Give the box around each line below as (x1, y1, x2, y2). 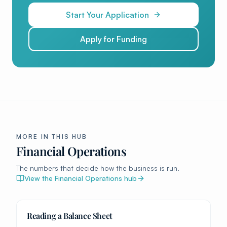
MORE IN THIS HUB (16, 132, 88, 140)
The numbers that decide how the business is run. (16, 163, 179, 172)
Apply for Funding (80, 33, 147, 44)
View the (24, 173, 55, 182)
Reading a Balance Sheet (27, 210, 112, 221)
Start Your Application (66, 9, 149, 20)
